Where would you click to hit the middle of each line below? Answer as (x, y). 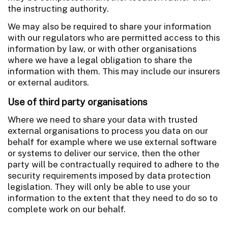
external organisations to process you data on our (108, 131)
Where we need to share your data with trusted (103, 119)
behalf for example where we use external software (112, 142)
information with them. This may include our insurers (114, 71)
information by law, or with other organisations (102, 49)
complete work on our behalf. (67, 209)
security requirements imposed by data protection (109, 175)
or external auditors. (48, 82)
